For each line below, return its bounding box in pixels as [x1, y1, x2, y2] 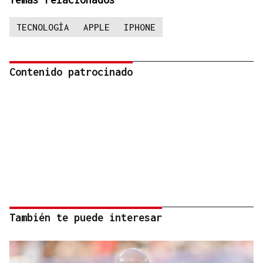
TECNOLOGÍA [16, 22, 69, 33]
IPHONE [124, 22, 156, 33]
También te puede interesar [9, 211, 162, 224]
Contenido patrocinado [9, 66, 133, 79]
